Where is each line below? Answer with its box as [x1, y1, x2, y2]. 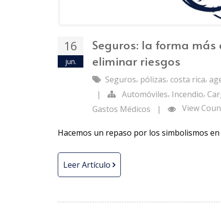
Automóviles [122, 88, 168, 100]
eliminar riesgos [92, 53, 181, 70]
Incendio [172, 88, 203, 100]
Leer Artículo [63, 159, 112, 170]
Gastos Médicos [92, 103, 150, 114]
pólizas [140, 74, 166, 85]
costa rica [170, 74, 205, 85]
